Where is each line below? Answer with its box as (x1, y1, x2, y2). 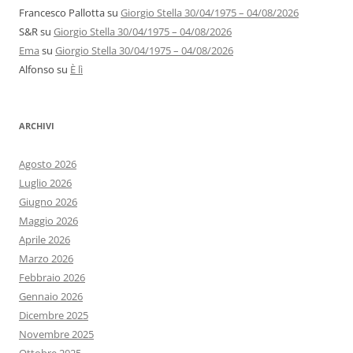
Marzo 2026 (19, 251, 73, 266)
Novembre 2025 (19, 327, 94, 342)
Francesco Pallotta (19, 6, 105, 20)
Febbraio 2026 (19, 270, 85, 285)
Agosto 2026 (19, 157, 76, 172)
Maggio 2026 (19, 214, 78, 229)
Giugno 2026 (19, 195, 77, 210)
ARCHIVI (19, 120, 54, 132)
